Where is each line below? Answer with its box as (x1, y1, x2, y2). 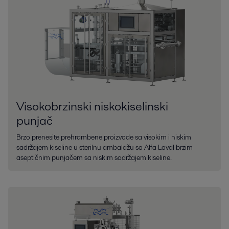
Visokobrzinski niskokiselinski (16, 97, 168, 114)
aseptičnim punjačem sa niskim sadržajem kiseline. (16, 152, 172, 163)
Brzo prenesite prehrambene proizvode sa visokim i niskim (16, 131, 191, 142)
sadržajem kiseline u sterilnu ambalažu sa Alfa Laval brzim (16, 142, 193, 152)
